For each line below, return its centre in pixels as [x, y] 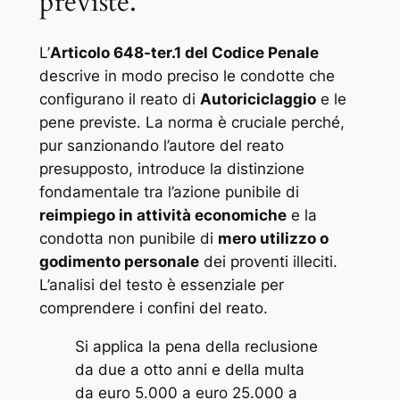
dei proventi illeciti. [268, 262]
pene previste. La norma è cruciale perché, [192, 123]
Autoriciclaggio [258, 100]
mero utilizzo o [273, 239]
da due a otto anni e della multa [189, 370]
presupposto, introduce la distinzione [171, 169]
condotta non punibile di [128, 239]
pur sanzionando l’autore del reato [161, 146]
